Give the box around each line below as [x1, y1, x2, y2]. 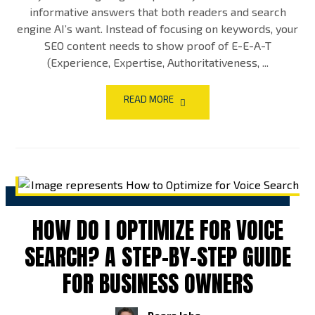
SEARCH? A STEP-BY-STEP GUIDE [24, 240, 291, 274]
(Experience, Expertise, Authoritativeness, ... [46, 56, 269, 69]
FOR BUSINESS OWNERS [62, 266, 253, 301]
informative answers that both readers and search [29, 5, 286, 18]
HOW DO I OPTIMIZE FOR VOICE [32, 213, 283, 247]
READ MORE [123, 94, 174, 105]
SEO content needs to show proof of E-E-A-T [44, 39, 271, 52]
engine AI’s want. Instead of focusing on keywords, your [17, 22, 298, 35]
